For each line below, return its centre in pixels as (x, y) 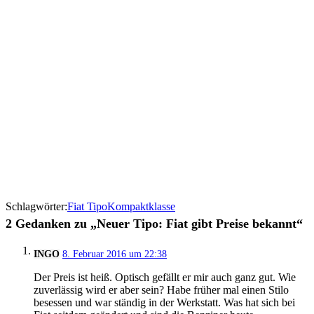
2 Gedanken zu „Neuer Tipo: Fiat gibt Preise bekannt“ (154, 224)
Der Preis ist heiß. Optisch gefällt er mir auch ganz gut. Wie (165, 277)
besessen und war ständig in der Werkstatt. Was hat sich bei (164, 302)
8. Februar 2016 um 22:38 (115, 254)
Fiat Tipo (87, 206)
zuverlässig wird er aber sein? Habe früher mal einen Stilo (161, 290)
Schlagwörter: (36, 206)
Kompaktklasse (141, 206)
